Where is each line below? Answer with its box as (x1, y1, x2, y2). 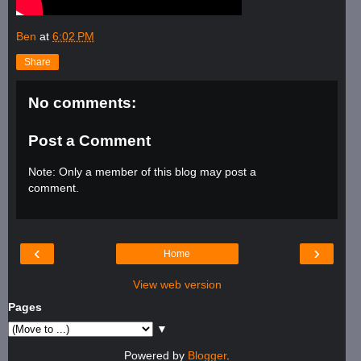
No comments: (28, 93, 136, 111)
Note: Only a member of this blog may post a (28, 164, 256, 178)
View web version (132, 278, 222, 292)
